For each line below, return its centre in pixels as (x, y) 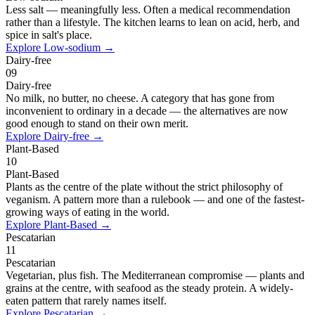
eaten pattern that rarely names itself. (86, 300)
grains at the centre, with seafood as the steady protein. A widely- (149, 288)
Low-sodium (72, 47)
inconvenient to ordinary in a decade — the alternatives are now (147, 110)
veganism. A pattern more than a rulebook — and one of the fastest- (155, 199)
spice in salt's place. (49, 34)
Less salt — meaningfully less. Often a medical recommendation (148, 9)
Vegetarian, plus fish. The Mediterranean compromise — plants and (155, 275)
